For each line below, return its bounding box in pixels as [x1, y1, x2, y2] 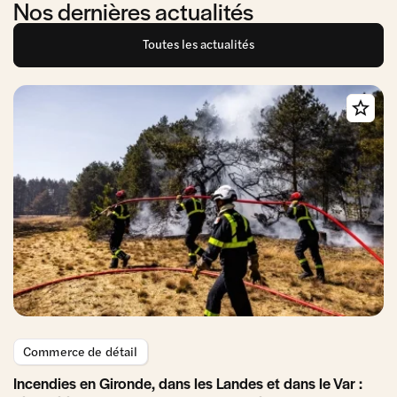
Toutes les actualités [143, 35, 254, 53]
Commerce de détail [23, 342, 138, 361]
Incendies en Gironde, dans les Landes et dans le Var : [13, 372, 362, 394]
